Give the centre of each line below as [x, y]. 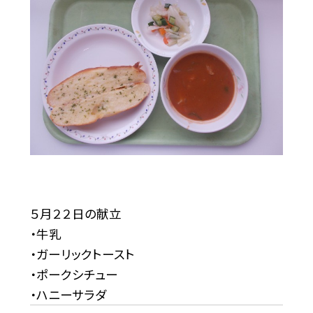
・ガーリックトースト [82, 254]
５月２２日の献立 [75, 214]
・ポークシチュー [74, 275]
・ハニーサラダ [68, 295]
